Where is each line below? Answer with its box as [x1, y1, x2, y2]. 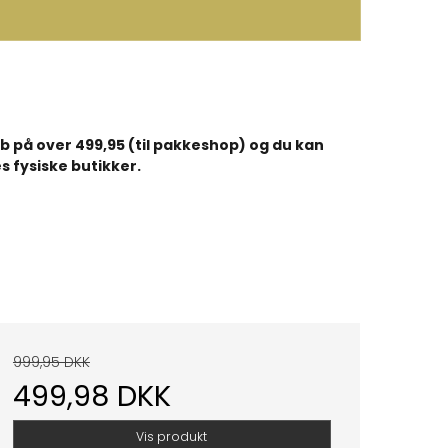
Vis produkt [136, 427, 208, 445]
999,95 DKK [12, 352, 90, 373]
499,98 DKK [12, 376, 171, 417]
